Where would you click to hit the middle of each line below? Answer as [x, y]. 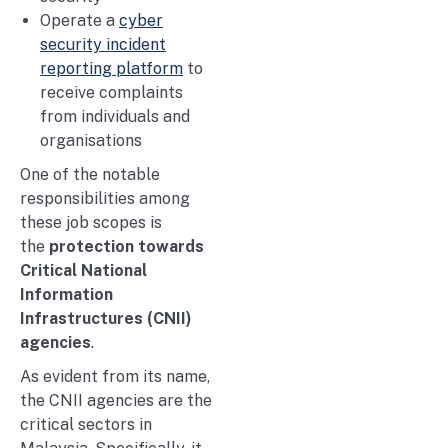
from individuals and [115, 116]
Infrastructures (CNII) [106, 318]
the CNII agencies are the [116, 400]
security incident [103, 44]
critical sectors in [86, 424]
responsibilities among [105, 198]
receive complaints [111, 92]
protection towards [126, 246]
